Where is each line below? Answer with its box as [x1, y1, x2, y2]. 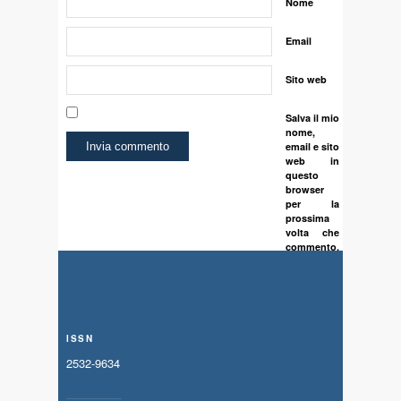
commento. [286, 240, 339, 254]
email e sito [286, 140, 339, 154]
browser [286, 183, 324, 197]
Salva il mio [286, 111, 339, 125]
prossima [286, 211, 329, 226]
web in [286, 154, 339, 168]
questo [286, 168, 319, 183]
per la [286, 197, 339, 211]
